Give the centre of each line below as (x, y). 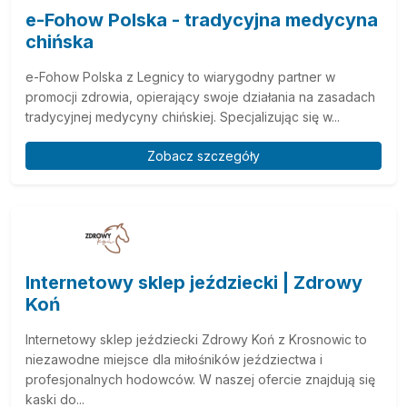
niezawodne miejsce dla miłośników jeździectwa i (174, 359)
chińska (60, 42)
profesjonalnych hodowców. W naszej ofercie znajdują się (200, 379)
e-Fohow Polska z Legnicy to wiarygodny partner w (180, 77)
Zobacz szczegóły (203, 156)
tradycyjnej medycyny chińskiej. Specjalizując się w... (183, 117)
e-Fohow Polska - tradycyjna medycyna (202, 20)
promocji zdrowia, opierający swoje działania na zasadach (200, 97)
